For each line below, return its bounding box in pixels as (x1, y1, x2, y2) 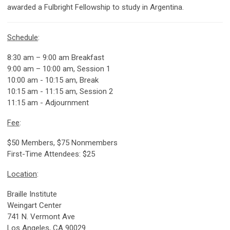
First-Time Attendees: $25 (7, 149, 95, 159)
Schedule (7, 33, 38, 42)
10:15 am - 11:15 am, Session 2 (7, 87, 113, 96)
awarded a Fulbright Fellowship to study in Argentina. (7, 3, 184, 12)
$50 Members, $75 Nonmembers (7, 138, 118, 147)
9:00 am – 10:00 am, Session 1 (7, 64, 110, 73)
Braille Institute (7, 189, 57, 199)
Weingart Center (7, 201, 62, 210)
